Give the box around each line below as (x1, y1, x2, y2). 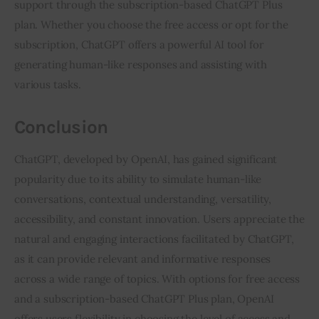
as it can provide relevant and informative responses (14, 252, 271, 266)
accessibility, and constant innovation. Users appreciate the (14, 212, 305, 226)
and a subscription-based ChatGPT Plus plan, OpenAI (14, 292, 274, 306)
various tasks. (14, 78, 81, 92)
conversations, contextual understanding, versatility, (14, 192, 272, 206)
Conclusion (14, 116, 108, 139)
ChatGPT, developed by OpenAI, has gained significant (14, 152, 278, 167)
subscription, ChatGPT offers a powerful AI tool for (14, 38, 264, 52)
